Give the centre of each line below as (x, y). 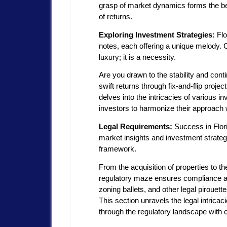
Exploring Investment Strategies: (157, 34)
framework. (118, 149)
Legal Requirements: (136, 127)
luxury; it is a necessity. (137, 57)
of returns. (116, 16)
